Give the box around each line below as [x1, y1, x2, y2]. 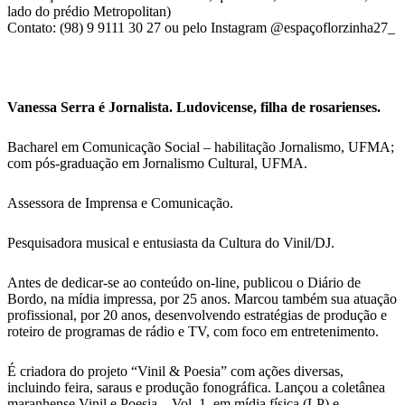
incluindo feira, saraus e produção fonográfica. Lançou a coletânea [7, 380, 385, 396]
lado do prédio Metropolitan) [7, 4, 171, 20]
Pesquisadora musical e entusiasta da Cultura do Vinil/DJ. [7, 235, 334, 251]
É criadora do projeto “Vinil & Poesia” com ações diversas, [7, 363, 344, 380]
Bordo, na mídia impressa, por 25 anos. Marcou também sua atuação [7, 291, 397, 307]
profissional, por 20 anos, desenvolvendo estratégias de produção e [7, 307, 387, 324]
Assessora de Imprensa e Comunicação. [7, 195, 233, 212]
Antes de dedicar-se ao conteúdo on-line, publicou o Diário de [7, 275, 361, 291]
